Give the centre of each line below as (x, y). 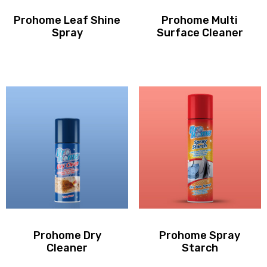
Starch (200, 248)
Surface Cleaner (200, 32)
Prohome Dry (67, 236)
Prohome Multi (200, 20)
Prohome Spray (200, 236)
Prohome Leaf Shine (67, 20)
